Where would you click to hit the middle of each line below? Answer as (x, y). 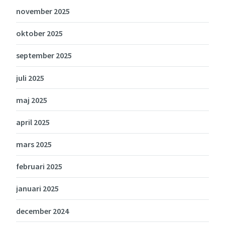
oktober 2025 (39, 33)
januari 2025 (37, 189)
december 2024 (42, 211)
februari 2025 (39, 166)
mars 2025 (34, 144)
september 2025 (44, 55)
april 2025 (33, 122)
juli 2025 (30, 78)
